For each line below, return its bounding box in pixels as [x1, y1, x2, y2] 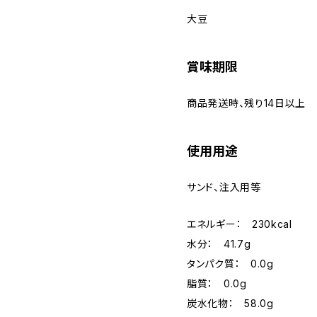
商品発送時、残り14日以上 [187, 97, 306, 109]
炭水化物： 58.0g [187, 297, 274, 309]
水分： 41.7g [187, 238, 251, 250]
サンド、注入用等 [187, 181, 261, 193]
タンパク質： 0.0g [187, 258, 274, 270]
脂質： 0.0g [187, 277, 247, 289]
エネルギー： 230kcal [187, 218, 292, 230]
